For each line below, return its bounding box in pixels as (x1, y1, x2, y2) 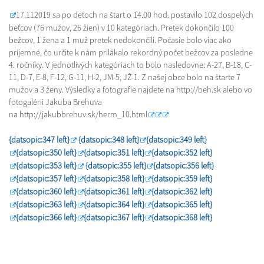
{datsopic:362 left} (151, 186, 212, 197)
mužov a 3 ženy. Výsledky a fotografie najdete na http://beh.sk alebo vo (9, 84, 252, 95)
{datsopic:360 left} (16, 186, 77, 197)
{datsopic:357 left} (16, 173, 77, 184)
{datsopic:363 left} (16, 199, 77, 210)
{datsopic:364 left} (84, 199, 144, 210)
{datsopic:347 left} (9, 134, 70, 145)
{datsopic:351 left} (84, 147, 144, 158)
